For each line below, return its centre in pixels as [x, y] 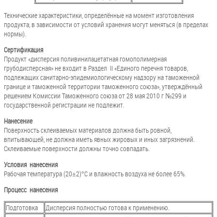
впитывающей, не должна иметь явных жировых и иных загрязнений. [99, 139]
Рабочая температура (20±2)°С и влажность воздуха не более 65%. [95, 174]
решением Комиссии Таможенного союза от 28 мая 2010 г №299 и [95, 96]
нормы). [15, 34]
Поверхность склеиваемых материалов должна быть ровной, [88, 130]
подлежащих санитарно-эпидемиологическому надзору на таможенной [102, 77]
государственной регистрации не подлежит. [64, 105]
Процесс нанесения [31, 190]
